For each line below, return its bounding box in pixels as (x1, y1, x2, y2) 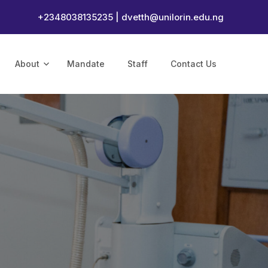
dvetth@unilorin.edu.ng (121, 11, 224, 23)
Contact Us (170, 59, 217, 69)
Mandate (67, 59, 105, 69)
